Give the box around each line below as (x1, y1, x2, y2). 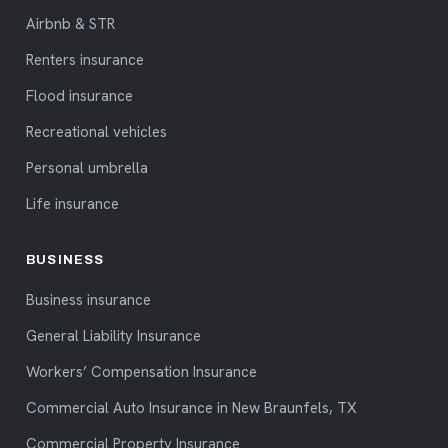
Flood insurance (26, 85, 133, 106)
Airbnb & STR (26, 13, 115, 34)
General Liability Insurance (26, 325, 201, 346)
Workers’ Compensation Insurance (26, 361, 257, 382)
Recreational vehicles (26, 121, 167, 142)
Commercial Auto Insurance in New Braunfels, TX (26, 397, 357, 418)
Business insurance (26, 289, 151, 310)
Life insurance (26, 193, 119, 214)
